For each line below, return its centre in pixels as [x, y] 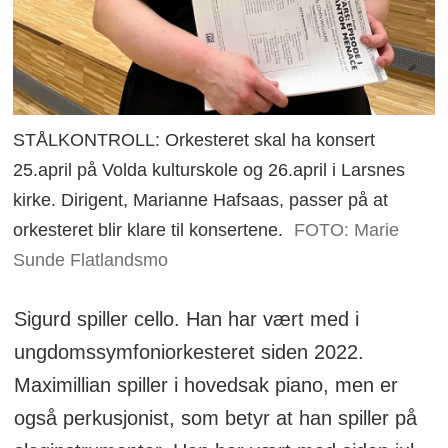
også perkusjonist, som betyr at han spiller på [215, 417]
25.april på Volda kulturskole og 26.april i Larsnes [209, 170]
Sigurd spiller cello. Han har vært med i [186, 318]
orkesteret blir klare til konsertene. [148, 230]
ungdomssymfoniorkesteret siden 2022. [188, 351]
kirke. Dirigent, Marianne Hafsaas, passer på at [201, 200]
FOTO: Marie [346, 230]
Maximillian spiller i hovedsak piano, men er [205, 384]
